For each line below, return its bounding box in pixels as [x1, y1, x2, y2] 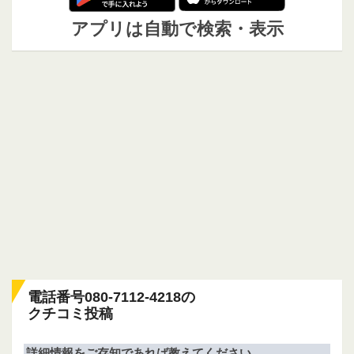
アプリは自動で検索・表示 [70, 20, 284, 40]
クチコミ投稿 [28, 306, 113, 322]
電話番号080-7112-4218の [28, 289, 195, 306]
